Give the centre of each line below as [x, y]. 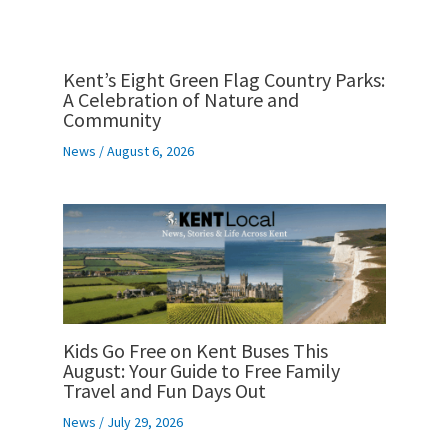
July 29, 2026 [144, 421]
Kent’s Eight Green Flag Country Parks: [223, 80]
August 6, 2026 [150, 151]
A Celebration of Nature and [180, 100]
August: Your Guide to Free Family [201, 370]
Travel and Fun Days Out [164, 390]
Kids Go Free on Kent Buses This [195, 350]
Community [111, 120]
